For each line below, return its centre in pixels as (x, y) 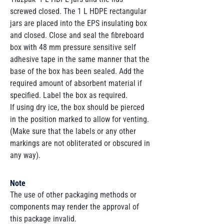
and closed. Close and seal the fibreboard (77, 35)
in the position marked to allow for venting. (79, 119)
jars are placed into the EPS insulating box (78, 23)
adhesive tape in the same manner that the (80, 59)
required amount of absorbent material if (76, 83)
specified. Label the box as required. (69, 95)
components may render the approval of (74, 207)
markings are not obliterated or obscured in (80, 143)
